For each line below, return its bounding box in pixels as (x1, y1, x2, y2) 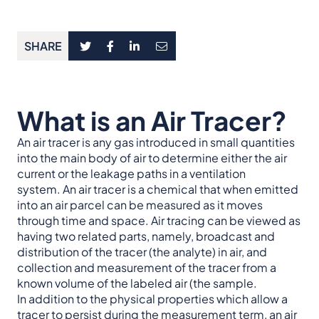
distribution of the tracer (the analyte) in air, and (17, 244, 267, 260)
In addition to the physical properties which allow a (17, 291, 288, 307)
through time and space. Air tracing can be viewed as (17, 213, 300, 229)
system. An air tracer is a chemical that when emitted (17, 182, 298, 197)
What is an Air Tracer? (17, 104, 287, 137)
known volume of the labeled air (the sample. (17, 276, 257, 291)
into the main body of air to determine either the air (17, 150, 287, 166)
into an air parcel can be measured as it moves (17, 197, 263, 213)
